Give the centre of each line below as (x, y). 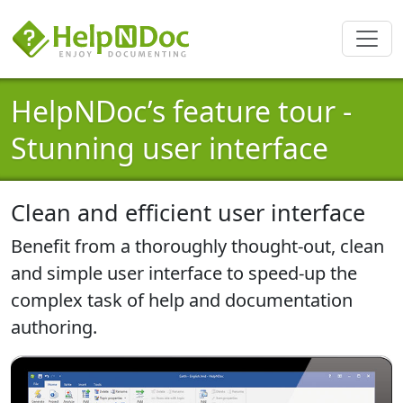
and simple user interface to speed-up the (184, 273)
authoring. (54, 327)
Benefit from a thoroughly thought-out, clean (197, 246)
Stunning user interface (170, 148)
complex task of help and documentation (182, 300)
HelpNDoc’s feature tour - (181, 111)
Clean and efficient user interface (188, 212)
